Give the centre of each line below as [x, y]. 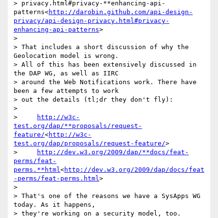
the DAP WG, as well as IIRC [66, 73]
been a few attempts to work [66, 91]
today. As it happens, [54, 205]
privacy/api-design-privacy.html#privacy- [91, 21]
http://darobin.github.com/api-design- [121, 12]
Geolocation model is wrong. [66, 56]
